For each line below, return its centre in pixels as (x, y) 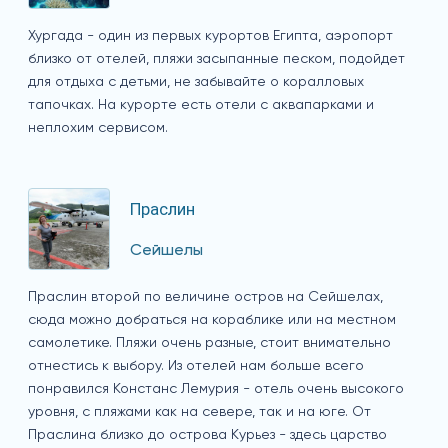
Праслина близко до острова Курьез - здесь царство (207, 435)
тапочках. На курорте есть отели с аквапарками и (201, 105)
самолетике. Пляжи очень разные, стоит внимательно (209, 343)
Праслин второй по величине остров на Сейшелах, (205, 297)
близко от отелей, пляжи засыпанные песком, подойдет (216, 59)
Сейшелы (166, 250)
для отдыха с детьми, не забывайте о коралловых (196, 82)
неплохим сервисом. (98, 128)
